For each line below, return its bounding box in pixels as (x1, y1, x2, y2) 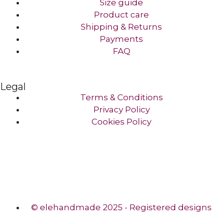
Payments (100, 34, 143, 44)
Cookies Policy (91, 117, 151, 127)
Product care (94, 9, 149, 19)
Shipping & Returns (81, 21, 162, 32)
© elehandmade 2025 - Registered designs (31, 202, 212, 212)
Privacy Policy (93, 105, 150, 115)
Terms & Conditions (80, 92, 163, 103)
